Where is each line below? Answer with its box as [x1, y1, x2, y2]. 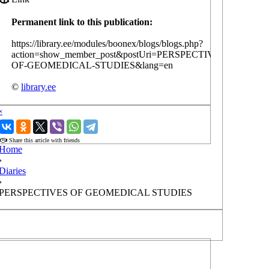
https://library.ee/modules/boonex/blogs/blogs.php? [11, 38, 203, 49]
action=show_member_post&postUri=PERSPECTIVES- [11, 49, 229, 60]
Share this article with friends [7, 137, 80, 144]
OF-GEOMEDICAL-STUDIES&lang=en [11, 60, 173, 71]
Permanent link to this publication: [11, 17, 153, 28]
